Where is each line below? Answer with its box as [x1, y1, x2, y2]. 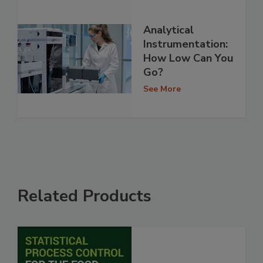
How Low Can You [143, 51, 233, 66]
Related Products [18, 184, 151, 207]
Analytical [143, 23, 194, 38]
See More [143, 83, 181, 95]
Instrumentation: [143, 37, 228, 52]
